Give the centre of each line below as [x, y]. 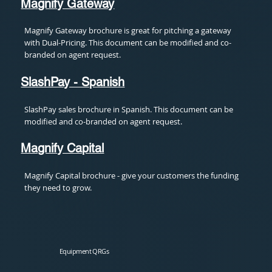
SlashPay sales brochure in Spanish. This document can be [129, 109]
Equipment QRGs [84, 251]
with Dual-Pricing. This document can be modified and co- [128, 43]
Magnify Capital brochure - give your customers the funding [132, 175]
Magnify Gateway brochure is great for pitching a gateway [128, 31]
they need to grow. [58, 187]
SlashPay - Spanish [73, 82]
